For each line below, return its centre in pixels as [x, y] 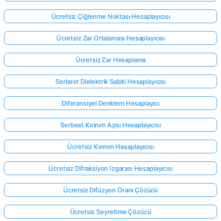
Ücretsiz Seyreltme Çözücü [110, 211]
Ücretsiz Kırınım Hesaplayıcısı [110, 146]
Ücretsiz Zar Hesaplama [110, 59]
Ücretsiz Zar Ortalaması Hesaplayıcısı [110, 38]
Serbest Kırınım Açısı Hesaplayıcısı [110, 125]
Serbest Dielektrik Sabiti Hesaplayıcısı [110, 81]
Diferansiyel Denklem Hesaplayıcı [110, 103]
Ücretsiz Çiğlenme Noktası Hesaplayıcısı [110, 16]
